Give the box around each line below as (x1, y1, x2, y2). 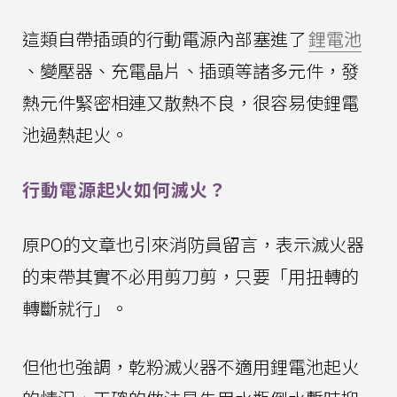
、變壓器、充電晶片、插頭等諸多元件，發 (22, 58, 359, 84)
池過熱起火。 (22, 121, 128, 148)
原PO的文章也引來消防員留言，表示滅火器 (22, 231, 364, 258)
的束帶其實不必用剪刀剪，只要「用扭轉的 (22, 263, 359, 290)
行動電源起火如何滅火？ (22, 176, 227, 203)
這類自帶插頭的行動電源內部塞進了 (22, 26, 306, 52)
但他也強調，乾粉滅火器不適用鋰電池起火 (22, 354, 359, 380)
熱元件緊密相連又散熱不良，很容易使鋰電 (22, 90, 359, 116)
